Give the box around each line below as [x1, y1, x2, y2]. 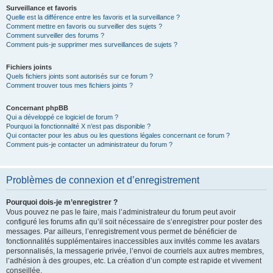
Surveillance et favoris [6, 4, 77, 12]
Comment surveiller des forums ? [6, 32, 104, 39]
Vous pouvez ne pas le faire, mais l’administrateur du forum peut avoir [6, 208, 236, 216]
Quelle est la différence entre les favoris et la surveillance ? [6, 13, 180, 21]
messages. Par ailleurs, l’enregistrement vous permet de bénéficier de [6, 227, 237, 236]
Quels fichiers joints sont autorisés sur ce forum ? [6, 73, 153, 80]
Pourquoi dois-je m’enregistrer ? [6, 198, 118, 207]
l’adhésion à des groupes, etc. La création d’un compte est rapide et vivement [6, 257, 261, 265]
